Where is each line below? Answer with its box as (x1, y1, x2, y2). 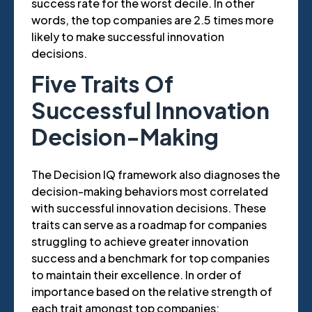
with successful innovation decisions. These (31, 201, 266, 216)
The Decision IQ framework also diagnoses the (31, 167, 280, 182)
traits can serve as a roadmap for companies (31, 217, 267, 233)
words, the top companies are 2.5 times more (31, 13, 274, 28)
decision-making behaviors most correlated (31, 184, 268, 199)
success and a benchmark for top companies (31, 251, 270, 266)
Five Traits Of (31, 70, 173, 98)
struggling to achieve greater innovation (31, 234, 249, 249)
